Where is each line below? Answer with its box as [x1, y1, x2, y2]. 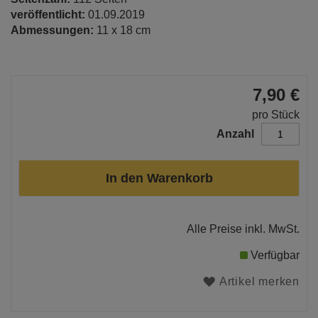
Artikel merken [219, 275, 300, 287]
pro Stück [252, 109, 300, 121]
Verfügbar [251, 249, 300, 261]
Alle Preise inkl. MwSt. [187, 223, 300, 235]
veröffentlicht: [11, 9, 88, 21]
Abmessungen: [11, 24, 97, 36]
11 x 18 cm [97, 24, 150, 36]
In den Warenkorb [105, 171, 213, 185]
